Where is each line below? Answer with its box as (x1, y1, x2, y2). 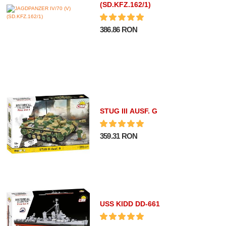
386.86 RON (99, 25, 138, 34)
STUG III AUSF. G (99, 106, 157, 115)
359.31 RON (99, 131, 138, 140)
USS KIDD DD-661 (99, 200, 160, 208)
